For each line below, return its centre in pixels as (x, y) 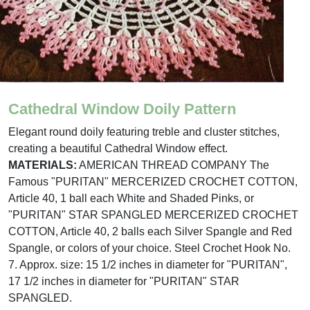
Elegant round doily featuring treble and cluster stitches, (144, 132)
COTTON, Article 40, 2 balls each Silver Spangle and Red (150, 231)
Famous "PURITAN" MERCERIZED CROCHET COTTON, (153, 182)
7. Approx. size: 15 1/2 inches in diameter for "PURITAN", (148, 265)
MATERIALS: (43, 165)
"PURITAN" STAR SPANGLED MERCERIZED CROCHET (153, 215)
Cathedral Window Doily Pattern (122, 109)
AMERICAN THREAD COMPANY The (173, 165)
